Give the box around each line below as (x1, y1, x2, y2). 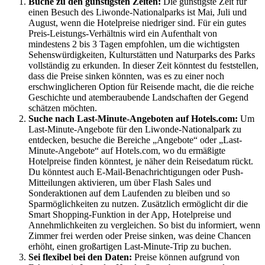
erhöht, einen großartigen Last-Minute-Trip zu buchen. (28, 241, 231, 252)
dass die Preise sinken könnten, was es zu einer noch (28, 71, 224, 82)
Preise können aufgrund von (134, 252, 240, 263)
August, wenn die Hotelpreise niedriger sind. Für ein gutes (28, 18, 246, 28)
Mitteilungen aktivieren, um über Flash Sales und (28, 177, 211, 188)
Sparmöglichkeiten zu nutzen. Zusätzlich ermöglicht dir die (28, 199, 248, 209)
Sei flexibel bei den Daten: (28, 252, 134, 263)
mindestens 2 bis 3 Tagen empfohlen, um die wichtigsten (28, 39, 240, 50)
